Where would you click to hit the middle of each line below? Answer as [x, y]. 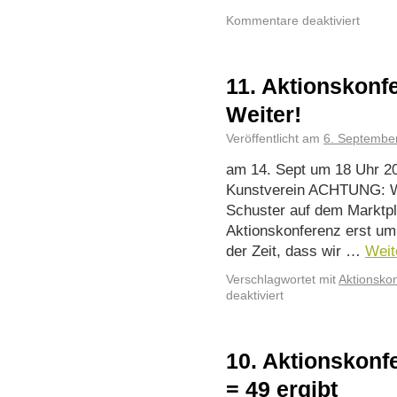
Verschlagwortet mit [281, 280]
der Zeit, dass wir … [296, 251]
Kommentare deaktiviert [293, 21]
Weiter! [264, 114]
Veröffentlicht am [273, 139]
